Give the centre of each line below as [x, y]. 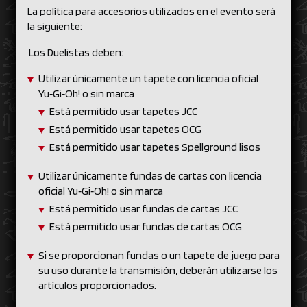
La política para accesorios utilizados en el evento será [151, 11]
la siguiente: [57, 26]
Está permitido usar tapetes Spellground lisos [155, 147]
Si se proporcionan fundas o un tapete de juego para [159, 255]
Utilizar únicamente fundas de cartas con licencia [150, 176]
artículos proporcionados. [99, 285]
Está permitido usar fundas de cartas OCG [147, 226]
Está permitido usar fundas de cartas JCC [145, 209]
